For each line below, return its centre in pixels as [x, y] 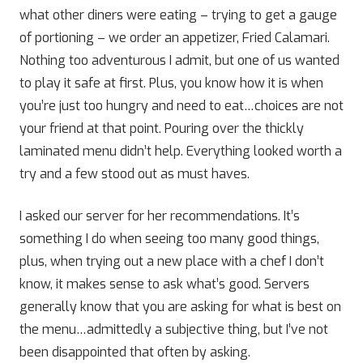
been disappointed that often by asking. [135, 352]
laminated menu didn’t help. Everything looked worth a [181, 151]
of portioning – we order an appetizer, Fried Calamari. [175, 38]
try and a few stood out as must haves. [135, 174]
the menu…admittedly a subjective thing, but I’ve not [174, 329]
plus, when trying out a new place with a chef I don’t [172, 261]
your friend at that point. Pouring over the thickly [162, 128]
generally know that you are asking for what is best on [180, 307]
